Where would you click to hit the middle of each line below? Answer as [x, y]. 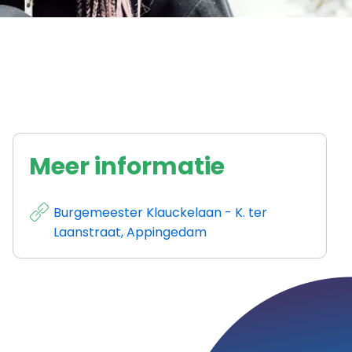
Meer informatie [127, 167]
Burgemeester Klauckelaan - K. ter [160, 212]
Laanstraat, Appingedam [130, 232]
